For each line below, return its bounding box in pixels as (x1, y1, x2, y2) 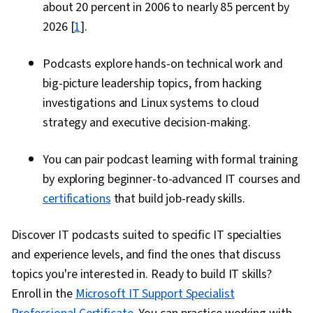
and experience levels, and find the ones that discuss (11, 246, 281, 264)
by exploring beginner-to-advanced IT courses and (43, 170, 301, 189)
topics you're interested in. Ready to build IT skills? (11, 265, 272, 284)
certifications (43, 190, 111, 208)
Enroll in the (11, 285, 75, 303)
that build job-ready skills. (110, 190, 245, 208)
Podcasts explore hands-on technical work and (43, 55, 283, 73)
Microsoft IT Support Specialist (75, 285, 235, 303)
